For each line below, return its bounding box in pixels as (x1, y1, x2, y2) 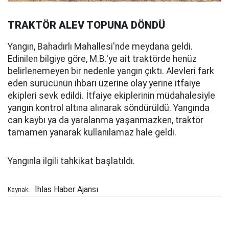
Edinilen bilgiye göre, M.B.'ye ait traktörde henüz (8, 53, 197, 64)
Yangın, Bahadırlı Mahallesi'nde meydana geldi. (8, 41, 193, 52)
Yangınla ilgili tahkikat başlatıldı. (8, 155, 135, 166)
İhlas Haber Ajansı (35, 184, 98, 194)
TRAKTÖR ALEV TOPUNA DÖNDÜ (8, 18, 165, 31)
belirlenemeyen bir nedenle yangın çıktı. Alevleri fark (8, 65, 214, 76)
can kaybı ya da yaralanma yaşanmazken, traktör (8, 114, 203, 125)
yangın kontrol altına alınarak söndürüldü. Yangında (8, 102, 210, 113)
